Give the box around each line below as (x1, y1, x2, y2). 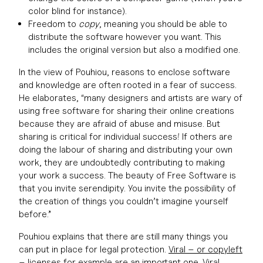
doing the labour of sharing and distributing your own (19, 144, 232, 155)
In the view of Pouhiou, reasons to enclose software (19, 66, 230, 77)
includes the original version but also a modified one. (28, 44, 240, 55)
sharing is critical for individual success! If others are (19, 131, 232, 142)
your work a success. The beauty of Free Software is (19, 170, 236, 181)
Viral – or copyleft (168, 244, 242, 255)
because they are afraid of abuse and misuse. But (19, 118, 220, 129)
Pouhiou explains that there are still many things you (19, 231, 228, 242)
